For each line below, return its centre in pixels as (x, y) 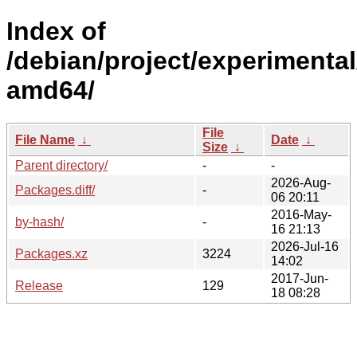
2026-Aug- (301, 182)
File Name (45, 139)
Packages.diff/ (55, 190)
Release (39, 285)
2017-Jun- (300, 278)
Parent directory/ (61, 165)
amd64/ (51, 90)
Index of (56, 31)
